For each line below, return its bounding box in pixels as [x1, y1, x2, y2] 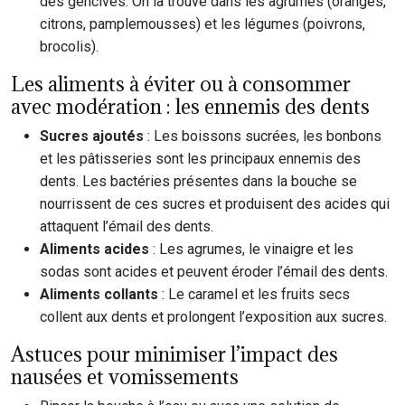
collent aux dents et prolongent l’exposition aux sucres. [40, 308, 387, 325]
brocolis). [40, 38, 99, 55]
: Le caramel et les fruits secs [162, 286, 350, 303]
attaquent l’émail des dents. [40, 218, 213, 235]
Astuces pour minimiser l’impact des [11, 341, 338, 367]
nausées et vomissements [11, 363, 239, 390]
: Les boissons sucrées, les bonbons [147, 127, 381, 145]
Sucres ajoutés [40, 127, 147, 145]
